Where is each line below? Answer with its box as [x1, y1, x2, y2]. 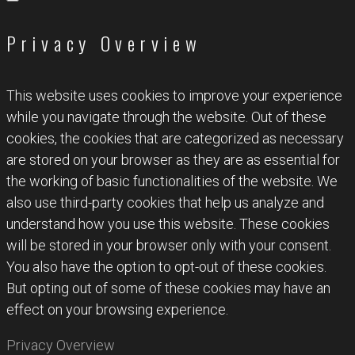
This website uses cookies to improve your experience [6, 87, 342, 105]
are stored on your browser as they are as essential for [6, 151, 340, 169]
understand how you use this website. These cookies [6, 216, 330, 233]
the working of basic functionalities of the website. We [6, 173, 338, 190]
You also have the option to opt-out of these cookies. [6, 258, 326, 276]
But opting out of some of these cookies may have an [6, 280, 330, 297]
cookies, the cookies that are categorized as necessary [6, 130, 344, 147]
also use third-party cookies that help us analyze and [6, 194, 324, 212]
